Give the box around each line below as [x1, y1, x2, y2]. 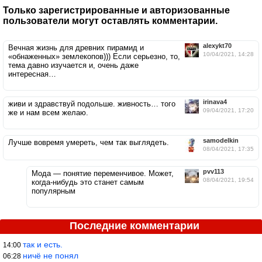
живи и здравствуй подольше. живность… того [8, 99, 175, 109]
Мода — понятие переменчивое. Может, [32, 169, 174, 178]
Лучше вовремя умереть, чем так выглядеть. [8, 138, 169, 147]
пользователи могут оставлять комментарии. [3, 16, 218, 26]
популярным [32, 187, 75, 196]
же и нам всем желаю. [8, 108, 88, 118]
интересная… [8, 70, 56, 79]
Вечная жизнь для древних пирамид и [8, 43, 144, 53]
